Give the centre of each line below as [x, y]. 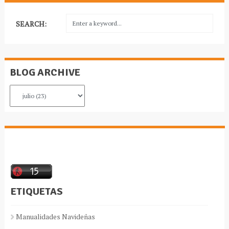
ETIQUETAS [37, 192]
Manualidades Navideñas [55, 217]
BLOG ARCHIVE [45, 73]
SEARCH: [31, 24]
